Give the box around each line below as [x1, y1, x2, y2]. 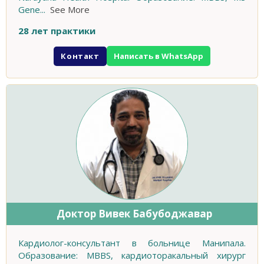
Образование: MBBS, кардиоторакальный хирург [18, 249, 246, 262]
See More [50, 4, 90, 16]
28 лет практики [18, 25, 95, 37]
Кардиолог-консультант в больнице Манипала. [18, 237, 246, 249]
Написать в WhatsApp [113, 51, 203, 62]
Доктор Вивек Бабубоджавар [56, 207, 212, 221]
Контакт [61, 50, 100, 61]
